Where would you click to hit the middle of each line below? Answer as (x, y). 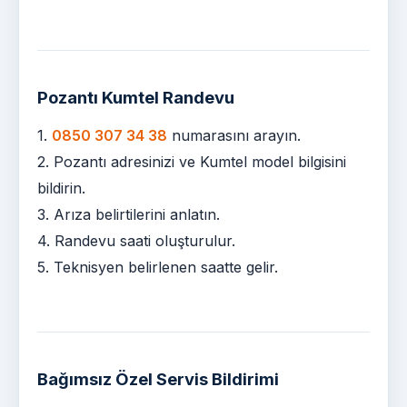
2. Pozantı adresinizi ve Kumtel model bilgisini (192, 161)
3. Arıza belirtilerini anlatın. (129, 214)
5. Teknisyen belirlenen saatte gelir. (158, 267)
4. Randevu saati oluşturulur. (136, 240)
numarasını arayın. (234, 135)
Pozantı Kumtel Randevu (136, 97)
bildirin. (61, 188)
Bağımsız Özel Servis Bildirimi (158, 378)
